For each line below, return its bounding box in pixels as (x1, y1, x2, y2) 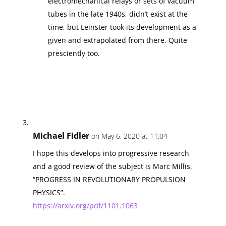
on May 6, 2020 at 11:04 (91, 131, 167, 141)
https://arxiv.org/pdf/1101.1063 (32, 200, 138, 210)
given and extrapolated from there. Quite (47, 35, 187, 45)
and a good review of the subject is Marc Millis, (32, 161, 192, 171)
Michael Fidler (32, 130, 89, 141)
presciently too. (47, 48, 100, 58)
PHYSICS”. (32, 187, 65, 197)
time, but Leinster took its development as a (47, 22, 196, 32)
